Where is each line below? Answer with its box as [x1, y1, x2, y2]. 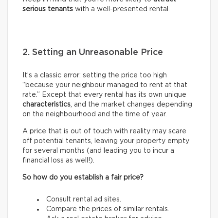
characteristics [22, 101, 71, 109]
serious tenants [22, 6, 75, 13]
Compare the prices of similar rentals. [46, 206, 169, 213]
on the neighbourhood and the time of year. [22, 111, 167, 118]
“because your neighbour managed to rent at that [22, 82, 187, 89]
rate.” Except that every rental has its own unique [22, 91, 186, 99]
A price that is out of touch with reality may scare [22, 128, 186, 135]
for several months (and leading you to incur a [22, 147, 174, 155]
